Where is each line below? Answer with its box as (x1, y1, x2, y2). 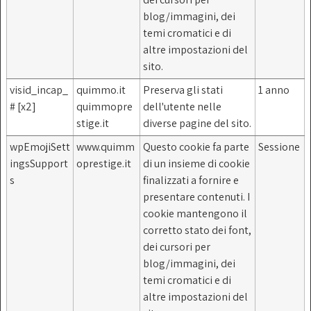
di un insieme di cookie (143, 155, 250, 171)
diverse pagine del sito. (143, 115, 251, 131)
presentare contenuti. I (143, 189, 250, 204)
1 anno (258, 82, 289, 97)
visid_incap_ (10, 82, 68, 97)
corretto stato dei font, (143, 222, 251, 237)
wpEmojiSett (10, 139, 70, 154)
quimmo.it (76, 82, 126, 97)
